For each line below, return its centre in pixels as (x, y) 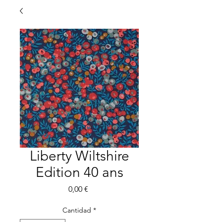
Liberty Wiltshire (79, 156)
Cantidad (77, 210)
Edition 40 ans (79, 172)
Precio (99, 189)
